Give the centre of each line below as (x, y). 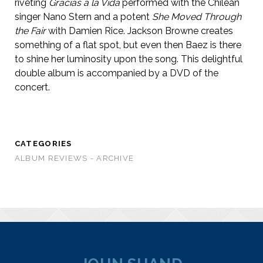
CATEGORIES (43, 144)
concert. (32, 87)
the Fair (30, 31)
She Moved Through (196, 17)
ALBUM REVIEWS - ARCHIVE (74, 159)
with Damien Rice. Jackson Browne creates (139, 31)
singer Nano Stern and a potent (83, 17)
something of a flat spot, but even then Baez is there (128, 45)
